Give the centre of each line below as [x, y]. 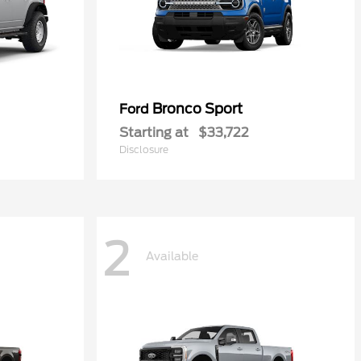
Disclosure [144, 149]
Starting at [154, 133]
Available [172, 256]
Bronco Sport [197, 109]
